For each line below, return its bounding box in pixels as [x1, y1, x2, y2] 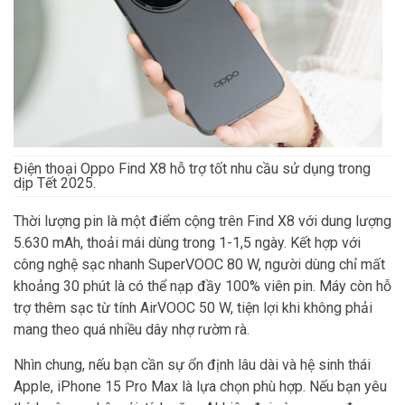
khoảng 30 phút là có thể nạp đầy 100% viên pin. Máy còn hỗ [14, 278, 391, 295]
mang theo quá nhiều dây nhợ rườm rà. [14, 321, 250, 338]
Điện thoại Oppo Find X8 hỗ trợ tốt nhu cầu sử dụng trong [14, 160, 371, 177]
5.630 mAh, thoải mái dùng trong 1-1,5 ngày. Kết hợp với [14, 234, 361, 251]
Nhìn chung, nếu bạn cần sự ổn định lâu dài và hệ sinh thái [14, 356, 371, 373]
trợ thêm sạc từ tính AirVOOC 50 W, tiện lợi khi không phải [14, 299, 372, 316]
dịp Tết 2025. [14, 174, 96, 192]
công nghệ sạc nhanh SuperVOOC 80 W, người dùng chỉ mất [14, 256, 385, 273]
